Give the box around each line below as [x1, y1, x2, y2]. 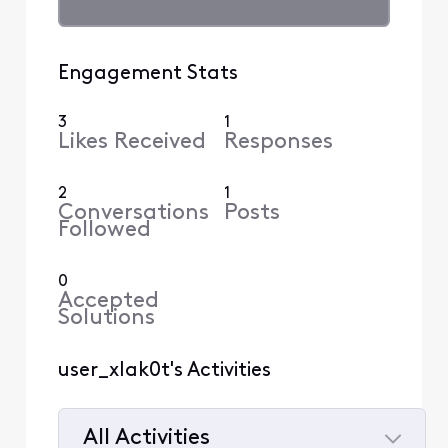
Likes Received [57, 130, 206, 154]
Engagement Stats [57, 63, 238, 84]
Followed [57, 218, 151, 242]
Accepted [57, 289, 159, 313]
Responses [224, 130, 333, 154]
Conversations [57, 201, 209, 225]
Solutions [57, 306, 155, 330]
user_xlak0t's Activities [57, 360, 271, 381]
